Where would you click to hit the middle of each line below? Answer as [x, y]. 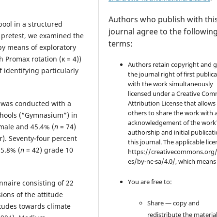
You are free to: [150, 181]
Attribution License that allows [172, 103]
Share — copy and [174, 203]
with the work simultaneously [171, 84]
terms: [121, 43]
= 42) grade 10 [49, 150]
